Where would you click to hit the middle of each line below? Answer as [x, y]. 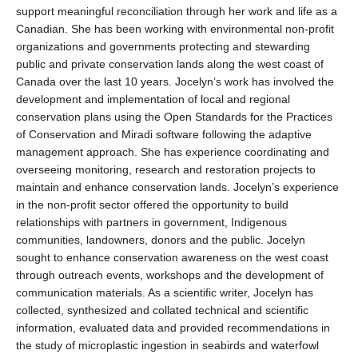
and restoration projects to [248, 169]
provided [202, 328]
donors [169, 240]
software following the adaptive [232, 134]
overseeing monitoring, [76, 169]
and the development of [262, 275]
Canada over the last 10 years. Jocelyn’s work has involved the [175, 82]
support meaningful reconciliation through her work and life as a [177, 11]
